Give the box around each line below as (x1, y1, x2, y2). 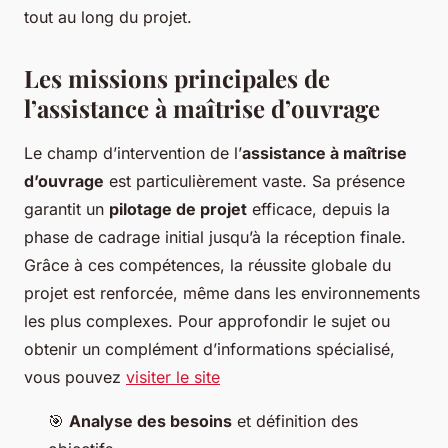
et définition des (232, 411, 358, 432)
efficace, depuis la (247, 199, 390, 220)
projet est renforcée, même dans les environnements (24, 283, 420, 304)
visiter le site (126, 367, 220, 388)
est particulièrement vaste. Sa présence (104, 171, 405, 192)
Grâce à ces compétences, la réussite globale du (24, 255, 391, 276)
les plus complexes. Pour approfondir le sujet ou (24, 311, 390, 332)
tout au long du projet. (24, 7, 192, 28)
